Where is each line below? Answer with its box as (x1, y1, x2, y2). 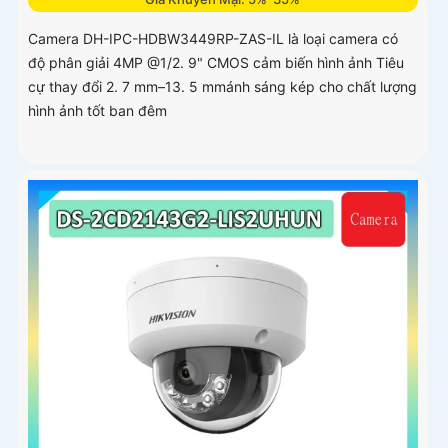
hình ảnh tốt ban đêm (28, 102, 167, 120)
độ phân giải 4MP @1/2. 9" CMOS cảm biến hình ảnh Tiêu (28, 54, 404, 72)
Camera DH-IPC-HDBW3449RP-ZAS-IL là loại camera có (28, 30, 398, 48)
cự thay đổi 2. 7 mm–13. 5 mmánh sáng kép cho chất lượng (28, 78, 417, 96)
